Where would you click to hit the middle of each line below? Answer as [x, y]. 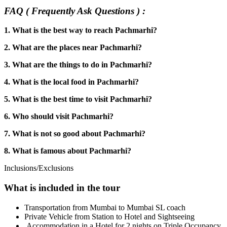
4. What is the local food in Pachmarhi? [72, 82]
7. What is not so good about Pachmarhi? [76, 134]
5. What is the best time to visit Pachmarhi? [79, 99]
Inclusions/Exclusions [39, 168]
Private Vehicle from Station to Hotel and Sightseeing [109, 216]
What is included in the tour [62, 187]
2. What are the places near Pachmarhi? [74, 48]
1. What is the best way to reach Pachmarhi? [82, 30]
